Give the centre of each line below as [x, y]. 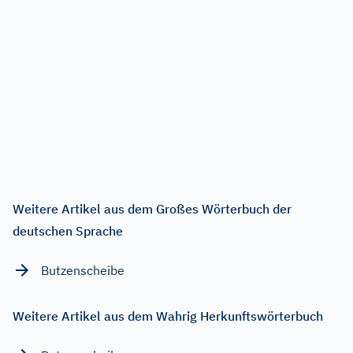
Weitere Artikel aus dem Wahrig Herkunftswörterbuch [168, 316]
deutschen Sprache [68, 230]
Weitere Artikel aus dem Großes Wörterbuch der [152, 208]
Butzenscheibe [83, 270]
